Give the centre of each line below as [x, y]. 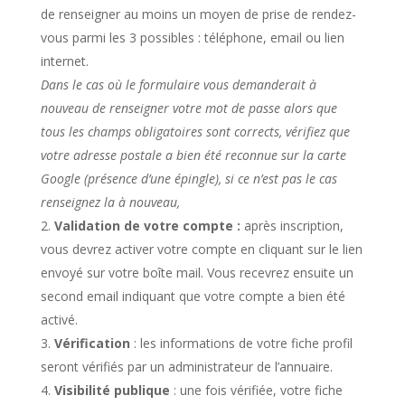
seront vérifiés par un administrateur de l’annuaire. [186, 367]
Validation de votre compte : [147, 226]
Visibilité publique [112, 390]
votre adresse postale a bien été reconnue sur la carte [193, 155]
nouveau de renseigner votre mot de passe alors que [188, 108]
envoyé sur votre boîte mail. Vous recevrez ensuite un [197, 273]
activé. [59, 320]
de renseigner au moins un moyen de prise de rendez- [198, 14]
